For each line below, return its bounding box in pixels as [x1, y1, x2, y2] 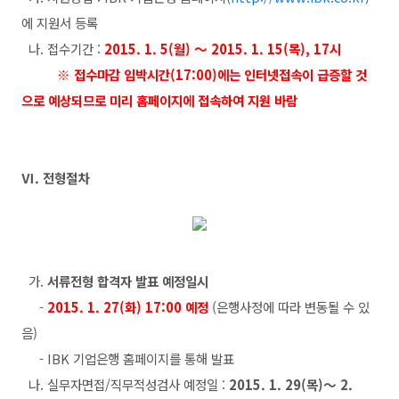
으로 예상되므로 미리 [21, 90, 136, 110]
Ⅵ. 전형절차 [21, 167, 89, 187]
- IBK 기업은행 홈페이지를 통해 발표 [21, 348, 234, 368]
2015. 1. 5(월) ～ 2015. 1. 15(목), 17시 [104, 38, 341, 58]
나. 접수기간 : [21, 38, 101, 58]
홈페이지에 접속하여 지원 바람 [136, 90, 297, 110]
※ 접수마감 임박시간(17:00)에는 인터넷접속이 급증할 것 [57, 64, 367, 84]
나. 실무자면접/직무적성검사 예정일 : [21, 374, 225, 394]
